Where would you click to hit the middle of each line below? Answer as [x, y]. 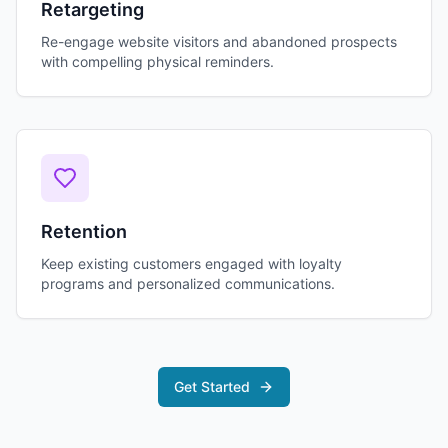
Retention [84, 231]
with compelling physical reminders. [157, 61]
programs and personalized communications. [188, 283]
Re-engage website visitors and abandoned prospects [219, 41]
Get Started [212, 386]
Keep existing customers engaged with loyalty [191, 263]
